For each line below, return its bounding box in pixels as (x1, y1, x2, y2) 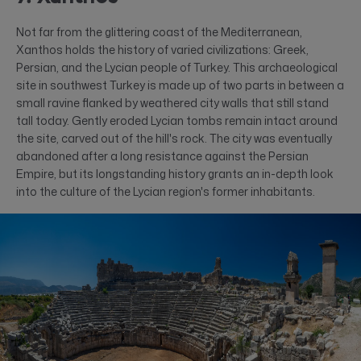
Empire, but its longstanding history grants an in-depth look (16, 165, 334, 181)
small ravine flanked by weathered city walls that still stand (16, 94, 329, 110)
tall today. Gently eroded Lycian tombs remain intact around (16, 112, 338, 128)
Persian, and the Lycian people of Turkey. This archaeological (16, 59, 338, 75)
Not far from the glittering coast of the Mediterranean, (16, 23, 302, 39)
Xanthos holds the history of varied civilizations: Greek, (16, 41, 309, 57)
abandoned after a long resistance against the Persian (16, 147, 309, 164)
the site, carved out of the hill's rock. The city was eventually (16, 130, 332, 146)
